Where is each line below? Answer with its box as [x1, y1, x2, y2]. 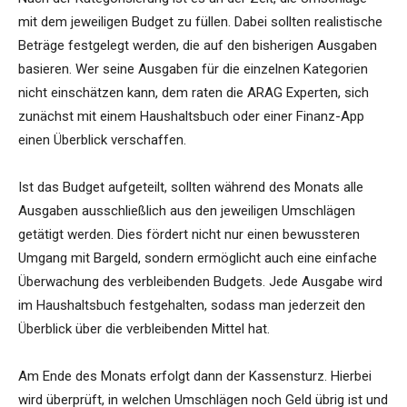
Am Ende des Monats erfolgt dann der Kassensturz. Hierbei [18, 368, 372, 385]
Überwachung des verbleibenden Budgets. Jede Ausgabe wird [18, 273, 382, 291]
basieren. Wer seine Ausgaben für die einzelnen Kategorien [18, 61, 368, 78]
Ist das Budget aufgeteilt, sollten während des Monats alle [18, 179, 363, 196]
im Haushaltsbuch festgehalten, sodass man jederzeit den [18, 297, 365, 314]
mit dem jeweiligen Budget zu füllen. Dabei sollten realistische [18, 14, 382, 31]
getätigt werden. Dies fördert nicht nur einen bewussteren [18, 226, 360, 243]
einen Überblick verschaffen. [18, 132, 186, 149]
